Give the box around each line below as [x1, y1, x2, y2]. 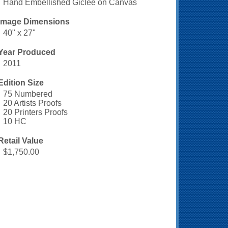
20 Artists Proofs [3, 98, 62, 107]
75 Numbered [3, 89, 52, 98]
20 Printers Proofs [3, 107, 68, 117]
